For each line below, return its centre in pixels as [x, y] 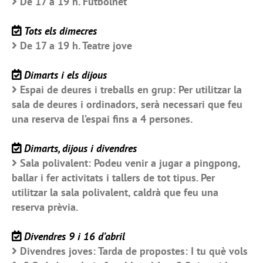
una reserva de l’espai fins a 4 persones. [102, 119]
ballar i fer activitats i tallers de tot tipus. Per [113, 178]
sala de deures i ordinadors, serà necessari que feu [127, 104]
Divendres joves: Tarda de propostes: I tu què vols [134, 251]
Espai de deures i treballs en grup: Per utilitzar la [131, 90]
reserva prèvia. [45, 207]
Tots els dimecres [60, 31]
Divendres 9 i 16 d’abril [75, 237]
